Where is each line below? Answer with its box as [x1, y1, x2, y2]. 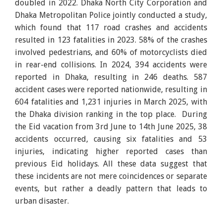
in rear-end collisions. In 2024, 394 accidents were [15, 59, 207, 69]
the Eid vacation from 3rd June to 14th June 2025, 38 [15, 121, 207, 131]
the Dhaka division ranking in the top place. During [15, 109, 207, 119]
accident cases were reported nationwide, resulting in [15, 84, 207, 94]
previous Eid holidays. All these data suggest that [15, 159, 207, 168]
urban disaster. [15, 196, 69, 206]
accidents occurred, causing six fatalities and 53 [15, 134, 207, 144]
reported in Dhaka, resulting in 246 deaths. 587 [15, 72, 207, 82]
